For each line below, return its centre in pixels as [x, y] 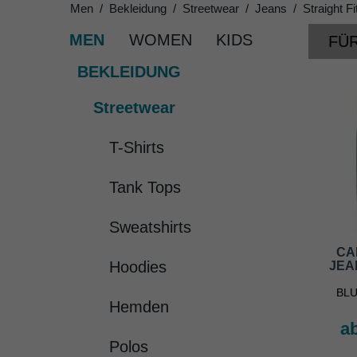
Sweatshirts [150, 228]
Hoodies [138, 267]
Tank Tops [145, 188]
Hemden [139, 307]
